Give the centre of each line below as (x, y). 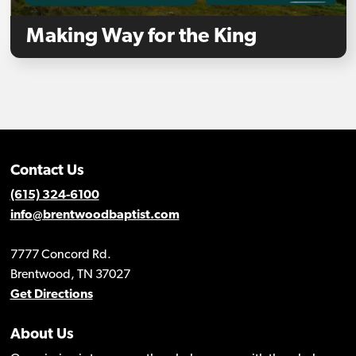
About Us (42, 335)
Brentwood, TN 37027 (70, 275)
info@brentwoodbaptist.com (95, 216)
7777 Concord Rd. (60, 255)
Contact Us (47, 172)
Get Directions (51, 295)
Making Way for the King (141, 37)
